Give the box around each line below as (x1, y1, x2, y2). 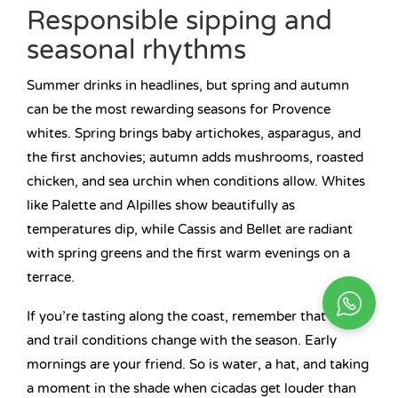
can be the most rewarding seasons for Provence (27, 101, 330, 118)
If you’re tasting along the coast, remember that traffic (27, 308, 368, 325)
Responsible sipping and (27, 4, 332, 38)
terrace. (27, 269, 75, 286)
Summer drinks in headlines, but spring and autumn (27, 77, 349, 94)
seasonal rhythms (27, 34, 246, 68)
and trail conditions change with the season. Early (27, 332, 337, 349)
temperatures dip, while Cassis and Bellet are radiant (27, 221, 353, 238)
